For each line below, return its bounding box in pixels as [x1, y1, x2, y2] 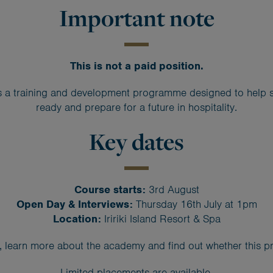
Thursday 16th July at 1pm [132, 197, 257, 211]
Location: [52, 212, 101, 226]
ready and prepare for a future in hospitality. [36, 101, 237, 115]
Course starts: [74, 183, 146, 197]
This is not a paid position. [69, 59, 204, 73]
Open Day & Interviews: [16, 197, 133, 211]
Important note [58, 2, 214, 35]
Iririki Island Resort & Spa [101, 212, 221, 226]
